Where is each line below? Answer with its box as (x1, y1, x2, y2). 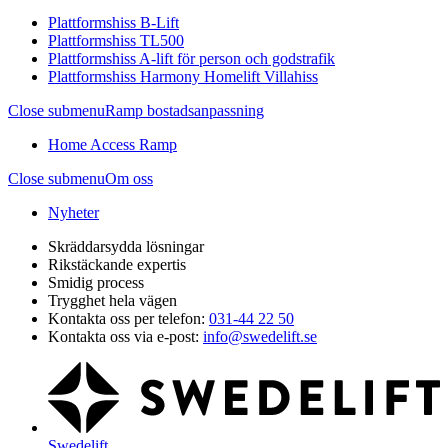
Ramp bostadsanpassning (105, 102, 264, 119)
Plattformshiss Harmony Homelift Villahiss (48, 68, 318, 85)
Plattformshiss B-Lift (48, 14, 179, 31)
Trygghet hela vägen (48, 292, 177, 309)
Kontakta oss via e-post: (48, 328, 203, 345)
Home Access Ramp (48, 136, 177, 153)
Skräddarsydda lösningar (48, 238, 204, 255)
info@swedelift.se (203, 328, 317, 345)
